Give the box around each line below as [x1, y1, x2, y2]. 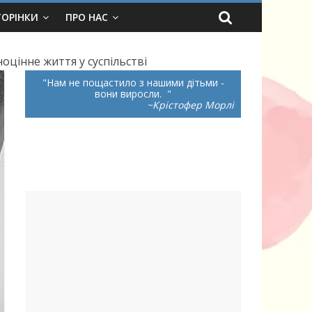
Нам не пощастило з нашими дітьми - [46, 76, 224, 89]
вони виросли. [95, 87, 167, 100]
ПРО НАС [65, 10, 108, 24]
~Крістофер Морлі [147, 98, 234, 111]
